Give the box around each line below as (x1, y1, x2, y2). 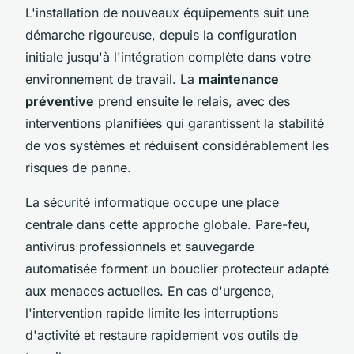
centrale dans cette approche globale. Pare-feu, (25, 216, 311, 232)
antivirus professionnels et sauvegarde (25, 238, 254, 254)
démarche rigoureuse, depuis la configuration (25, 26, 296, 43)
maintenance (198, 70, 279, 87)
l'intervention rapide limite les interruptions (25, 304, 278, 321)
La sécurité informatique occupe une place (25, 194, 279, 210)
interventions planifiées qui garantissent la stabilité (25, 115, 324, 131)
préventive (25, 92, 94, 109)
